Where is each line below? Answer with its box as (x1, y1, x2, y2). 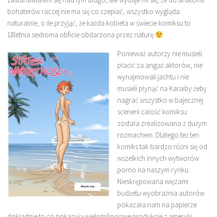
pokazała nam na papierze (117, 200, 197, 209)
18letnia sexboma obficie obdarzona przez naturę (7, 30, 155, 39)
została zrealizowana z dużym (117, 119, 207, 128)
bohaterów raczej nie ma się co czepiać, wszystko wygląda (7, 7, 180, 16)
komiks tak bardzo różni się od (117, 142, 207, 151)
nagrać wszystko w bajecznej (117, 95, 203, 105)
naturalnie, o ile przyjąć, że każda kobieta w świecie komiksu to (7, 18, 191, 28)
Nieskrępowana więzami (117, 177, 188, 186)
